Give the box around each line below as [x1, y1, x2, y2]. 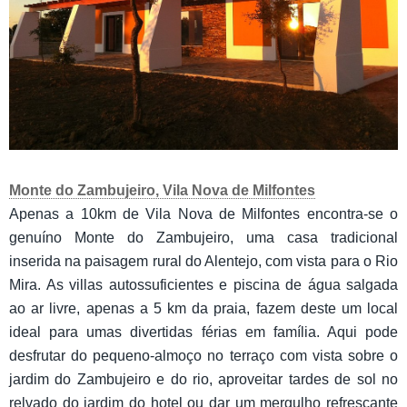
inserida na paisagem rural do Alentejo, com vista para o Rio [9, 253, 398, 270]
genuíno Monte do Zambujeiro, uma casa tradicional [9, 230, 398, 246]
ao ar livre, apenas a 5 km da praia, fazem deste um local [9, 301, 398, 317]
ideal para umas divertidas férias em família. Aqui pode [9, 324, 398, 341]
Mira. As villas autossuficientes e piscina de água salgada [9, 277, 398, 293]
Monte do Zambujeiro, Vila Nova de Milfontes [9, 183, 315, 199]
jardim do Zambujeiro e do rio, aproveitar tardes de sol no [9, 372, 398, 388]
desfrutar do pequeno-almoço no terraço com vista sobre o [9, 348, 398, 364]
